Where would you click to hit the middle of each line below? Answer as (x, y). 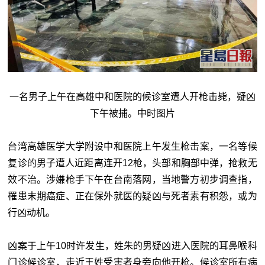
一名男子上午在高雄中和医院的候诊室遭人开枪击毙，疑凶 (132, 97)
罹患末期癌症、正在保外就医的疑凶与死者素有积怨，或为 (132, 196)
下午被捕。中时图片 (132, 114)
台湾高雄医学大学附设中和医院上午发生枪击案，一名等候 (132, 147)
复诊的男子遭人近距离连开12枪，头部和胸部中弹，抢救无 (132, 163)
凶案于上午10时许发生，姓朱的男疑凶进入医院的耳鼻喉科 (132, 246)
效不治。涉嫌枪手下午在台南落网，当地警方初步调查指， (132, 180)
